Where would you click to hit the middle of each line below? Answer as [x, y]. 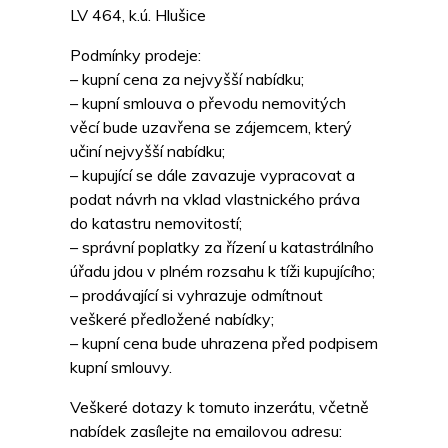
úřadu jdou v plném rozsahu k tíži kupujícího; [222, 271]
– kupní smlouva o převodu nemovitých [208, 103]
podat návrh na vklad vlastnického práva [215, 199]
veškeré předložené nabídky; [172, 319]
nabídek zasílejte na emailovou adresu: [206, 431]
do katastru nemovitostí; [156, 223]
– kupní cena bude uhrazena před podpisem [224, 343]
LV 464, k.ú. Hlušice [138, 15]
